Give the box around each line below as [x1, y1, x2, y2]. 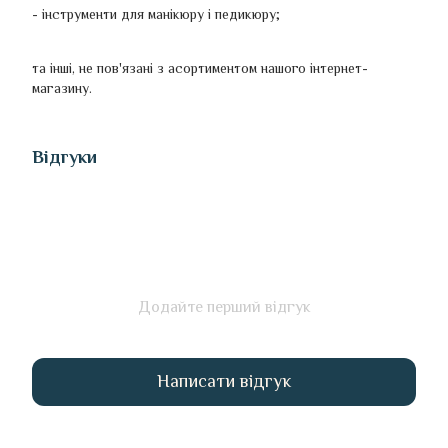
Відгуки [32, 146, 97, 167]
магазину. [32, 79, 92, 96]
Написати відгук [157, 371, 291, 392]
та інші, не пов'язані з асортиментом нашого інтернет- [32, 59, 368, 76]
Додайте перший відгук [137, 297, 311, 316]
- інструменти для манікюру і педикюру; [32, 5, 280, 22]
